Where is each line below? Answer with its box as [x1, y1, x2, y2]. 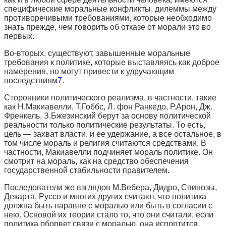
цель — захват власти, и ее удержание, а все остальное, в [4, 129, 221, 138]
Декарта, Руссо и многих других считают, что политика [4, 192, 206, 201]
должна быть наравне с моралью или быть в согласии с [4, 201, 212, 210]
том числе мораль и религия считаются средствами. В [4, 138, 206, 147]
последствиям [4, 76, 58, 85]
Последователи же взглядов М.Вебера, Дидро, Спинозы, [4, 183, 217, 192]
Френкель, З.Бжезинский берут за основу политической [4, 111, 211, 120]
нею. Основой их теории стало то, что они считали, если [4, 210, 213, 219]
